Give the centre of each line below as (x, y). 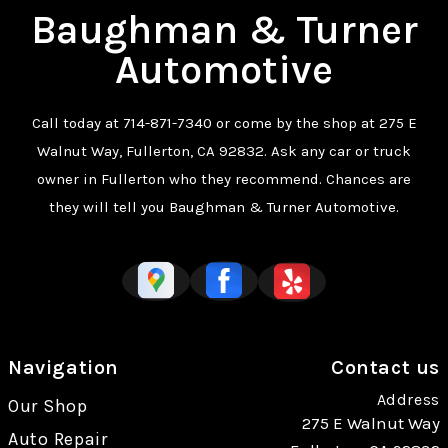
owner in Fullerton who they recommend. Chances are (224, 178)
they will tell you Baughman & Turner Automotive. (224, 206)
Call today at (77, 122)
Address (408, 399)
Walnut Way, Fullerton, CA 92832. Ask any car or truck (224, 150)
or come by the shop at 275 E (314, 122)
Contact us (385, 367)
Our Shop (48, 405)
